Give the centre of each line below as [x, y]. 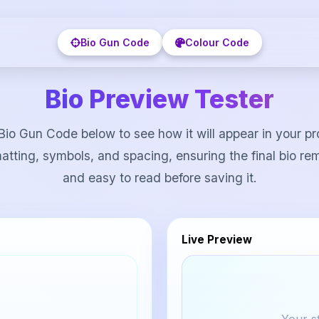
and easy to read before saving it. [159, 178]
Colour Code [217, 43]
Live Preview [217, 240]
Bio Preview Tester [159, 99]
